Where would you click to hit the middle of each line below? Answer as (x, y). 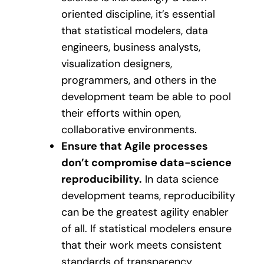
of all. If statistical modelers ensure (146, 228)
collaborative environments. (129, 129)
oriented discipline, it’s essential (138, 14)
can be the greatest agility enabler (145, 212)
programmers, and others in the (139, 80)
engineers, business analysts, (131, 47)
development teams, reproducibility (148, 195)
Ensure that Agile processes (135, 146)
